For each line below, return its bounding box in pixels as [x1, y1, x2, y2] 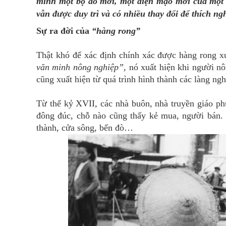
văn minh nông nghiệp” [36, 62, 124, 72]
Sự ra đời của [36, 26, 89, 36]
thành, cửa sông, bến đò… [36, 123, 133, 133]
